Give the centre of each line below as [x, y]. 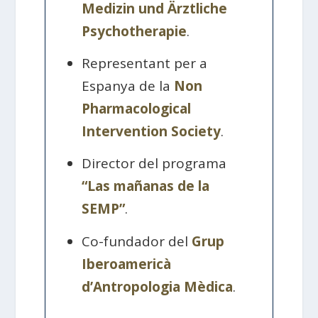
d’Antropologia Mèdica [158, 286]
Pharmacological [137, 109]
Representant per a [145, 64]
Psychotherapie [135, 31]
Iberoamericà [127, 264]
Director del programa [154, 164]
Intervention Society [152, 132]
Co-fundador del [137, 241]
